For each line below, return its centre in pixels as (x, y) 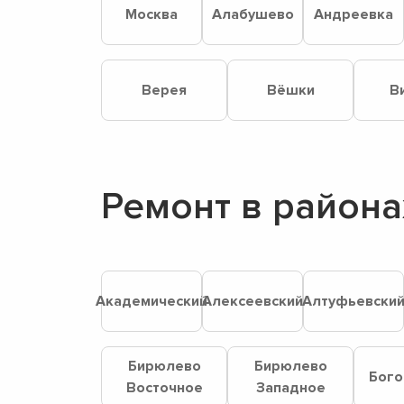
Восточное (164, 388)
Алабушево (252, 14)
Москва (151, 14)
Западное (290, 388)
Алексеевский (252, 301)
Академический (151, 301)
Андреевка (353, 14)
